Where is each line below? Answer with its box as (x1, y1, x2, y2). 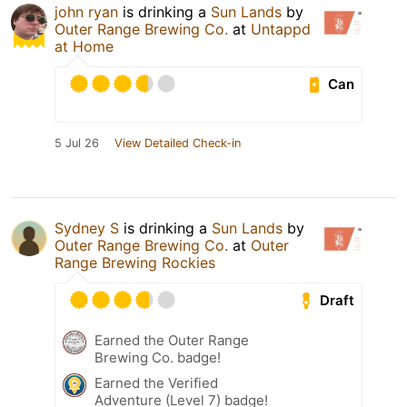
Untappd (251, 20, 311, 39)
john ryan (55, 3, 118, 22)
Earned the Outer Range (94, 332, 249, 350)
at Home (55, 37, 114, 56)
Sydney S (55, 219, 119, 238)
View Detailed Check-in (114, 136, 241, 151)
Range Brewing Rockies (55, 253, 215, 273)
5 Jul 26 (55, 136, 99, 151)
